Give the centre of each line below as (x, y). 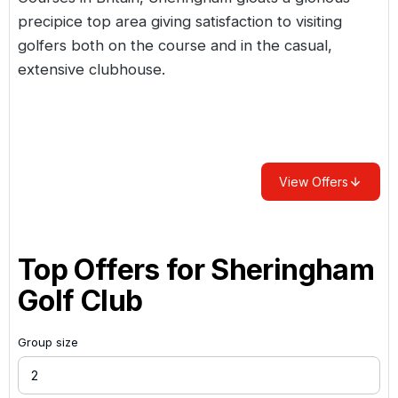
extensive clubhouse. (92, 69)
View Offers (314, 181)
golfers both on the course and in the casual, (175, 45)
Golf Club (80, 300)
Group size (48, 342)
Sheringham (293, 269)
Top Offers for (115, 269)
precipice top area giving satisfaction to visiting (180, 21)
